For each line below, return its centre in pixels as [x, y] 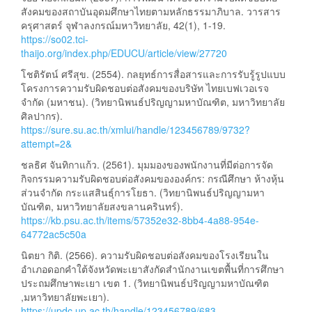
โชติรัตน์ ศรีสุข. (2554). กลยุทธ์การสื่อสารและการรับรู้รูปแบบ [153, 74]
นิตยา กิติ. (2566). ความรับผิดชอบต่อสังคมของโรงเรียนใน [145, 255]
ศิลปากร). [42, 116]
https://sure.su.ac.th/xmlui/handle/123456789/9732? [135, 130]
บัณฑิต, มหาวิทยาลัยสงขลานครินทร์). [102, 206]
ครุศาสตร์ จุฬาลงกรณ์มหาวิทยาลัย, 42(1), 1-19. [123, 25]
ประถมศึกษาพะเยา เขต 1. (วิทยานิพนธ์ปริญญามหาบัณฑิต [145, 283]
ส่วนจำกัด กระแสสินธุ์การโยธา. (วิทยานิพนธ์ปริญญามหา [143, 193]
